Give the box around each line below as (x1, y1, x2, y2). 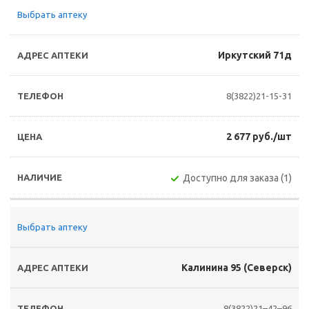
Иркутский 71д (218, 50, 292, 61)
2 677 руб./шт (226, 131, 292, 142)
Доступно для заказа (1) (183, 172, 292, 183)
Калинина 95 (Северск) (181, 262, 292, 273)
